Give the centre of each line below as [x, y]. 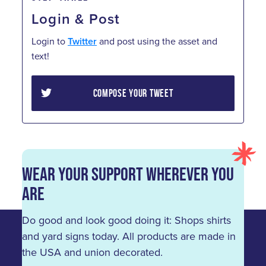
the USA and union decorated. [92, 253]
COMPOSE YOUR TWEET [133, 93]
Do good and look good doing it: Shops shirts [126, 221]
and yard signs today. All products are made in [129, 237]
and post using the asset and [157, 41]
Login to [50, 41]
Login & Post [76, 19]
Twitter [82, 41]
